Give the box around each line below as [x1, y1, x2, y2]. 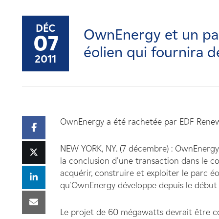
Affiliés [7, 89, 31, 98]
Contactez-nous [7, 59, 61, 68]
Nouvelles [7, 29, 42, 39]
